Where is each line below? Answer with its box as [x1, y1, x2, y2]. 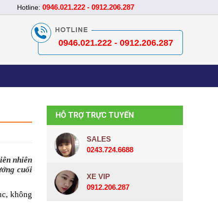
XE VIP [87, 172, 110, 181]
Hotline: [17, 3, 42, 11]
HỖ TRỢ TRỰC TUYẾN [55, 110, 134, 120]
